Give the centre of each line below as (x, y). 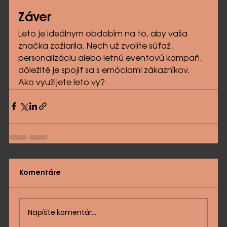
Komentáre (40, 173)
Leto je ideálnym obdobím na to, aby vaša (104, 34)
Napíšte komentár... (62, 213)
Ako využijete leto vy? (61, 83)
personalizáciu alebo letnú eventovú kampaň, (111, 58)
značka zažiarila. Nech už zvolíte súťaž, (96, 46)
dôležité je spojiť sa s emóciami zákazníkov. (105, 70)
